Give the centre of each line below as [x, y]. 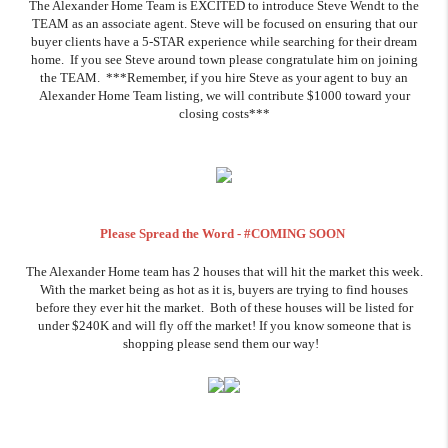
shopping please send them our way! [224, 344]
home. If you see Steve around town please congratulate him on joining [224, 59]
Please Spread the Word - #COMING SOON [224, 234]
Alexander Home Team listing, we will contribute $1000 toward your [224, 95]
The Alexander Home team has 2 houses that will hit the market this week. [224, 272]
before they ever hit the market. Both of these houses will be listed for [224, 308]
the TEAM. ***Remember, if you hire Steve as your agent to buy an [224, 77]
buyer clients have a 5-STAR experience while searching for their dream [224, 41]
